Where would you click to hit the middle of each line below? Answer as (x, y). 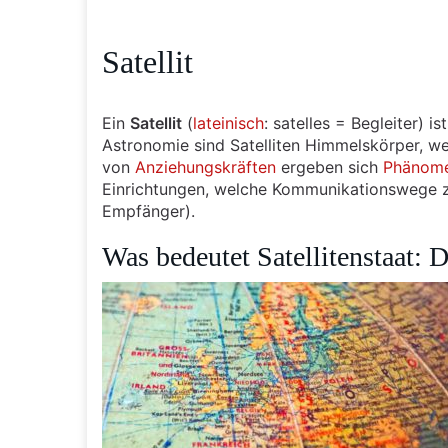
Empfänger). (148, 211)
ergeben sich (329, 167)
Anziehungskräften (205, 167)
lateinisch (228, 123)
